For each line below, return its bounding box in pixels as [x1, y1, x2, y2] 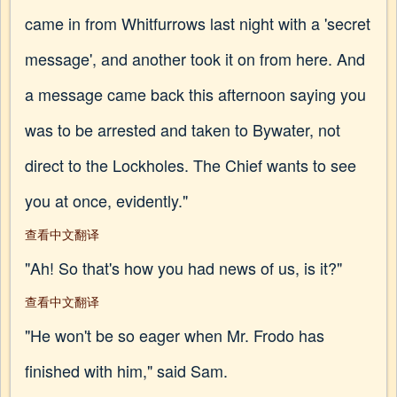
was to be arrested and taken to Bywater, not [25, 118, 340, 141]
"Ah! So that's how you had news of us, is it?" [25, 256, 342, 279]
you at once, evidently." [25, 189, 188, 212]
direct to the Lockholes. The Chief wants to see [25, 153, 356, 176]
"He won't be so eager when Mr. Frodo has [25, 323, 324, 346]
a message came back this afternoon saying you [25, 82, 366, 105]
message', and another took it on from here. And [25, 47, 365, 70]
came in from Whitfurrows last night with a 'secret [25, 12, 370, 35]
